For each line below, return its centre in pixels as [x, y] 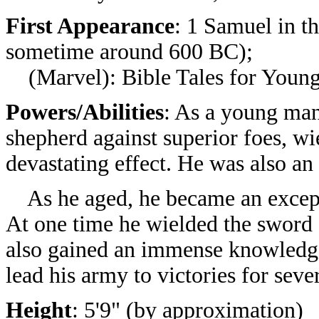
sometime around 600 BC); [129, 52]
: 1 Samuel [226, 26]
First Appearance [90, 26]
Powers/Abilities [85, 112]
